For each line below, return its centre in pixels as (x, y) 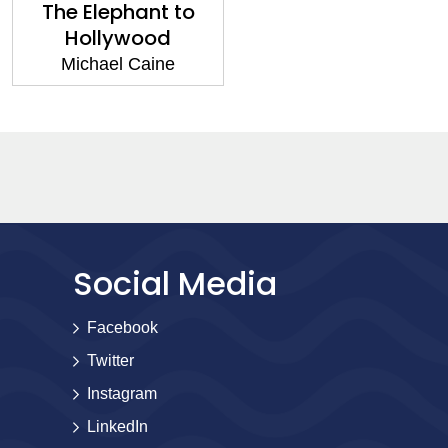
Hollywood (118, 38)
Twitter (110, 361)
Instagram (122, 394)
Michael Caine (118, 64)
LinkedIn (117, 427)
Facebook (122, 328)
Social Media (175, 284)
